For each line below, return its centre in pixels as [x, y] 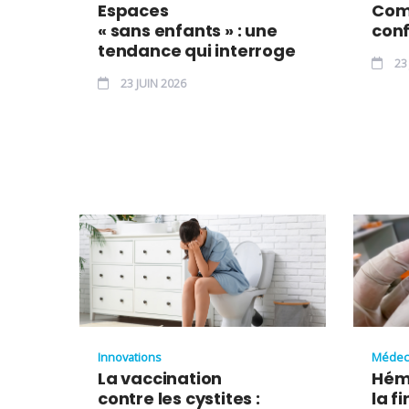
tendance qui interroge [197, 50]
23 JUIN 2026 [152, 83]
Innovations [130, 357]
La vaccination [160, 378]
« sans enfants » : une [188, 30]
